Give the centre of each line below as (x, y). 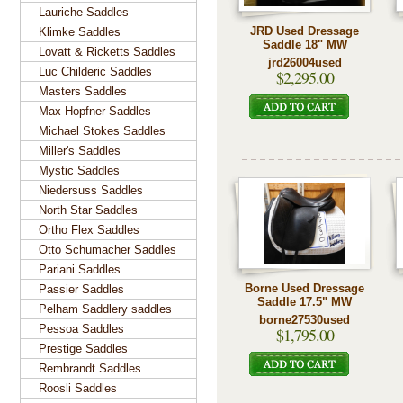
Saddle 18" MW (304, 45)
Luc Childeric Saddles (95, 72)
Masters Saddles (83, 91)
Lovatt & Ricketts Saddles (107, 52)
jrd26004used (304, 63)
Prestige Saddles (83, 349)
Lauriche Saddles (84, 12)
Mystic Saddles (79, 170)
